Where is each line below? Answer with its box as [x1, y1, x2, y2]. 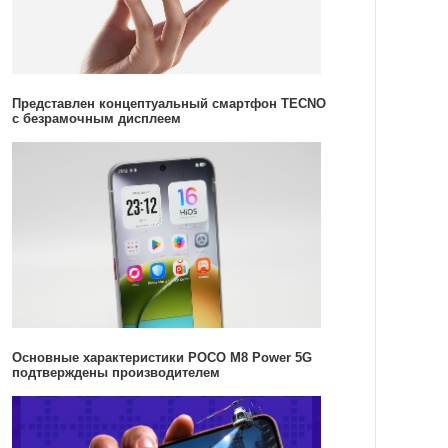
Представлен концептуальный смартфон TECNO [11, 95, 326, 111]
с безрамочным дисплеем [11, 110, 181, 126]
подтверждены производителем [11, 365, 220, 381]
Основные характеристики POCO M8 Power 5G [11, 350, 312, 366]
